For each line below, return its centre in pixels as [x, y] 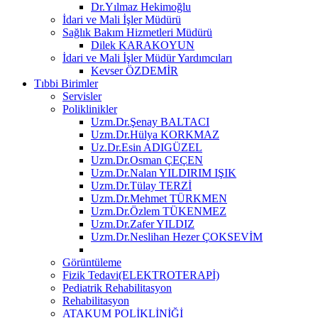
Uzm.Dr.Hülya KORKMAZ [155, 134]
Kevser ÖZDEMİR [135, 70]
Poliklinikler [90, 109]
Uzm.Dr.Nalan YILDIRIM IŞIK [164, 172]
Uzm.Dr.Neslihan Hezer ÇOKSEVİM [177, 236]
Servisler [82, 96]
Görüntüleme [92, 262]
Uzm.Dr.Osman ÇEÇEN [147, 160]
